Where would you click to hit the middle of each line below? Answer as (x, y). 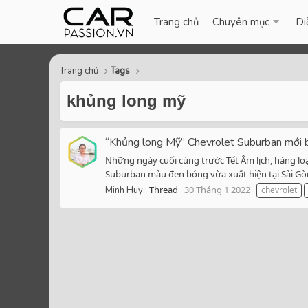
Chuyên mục (241, 22)
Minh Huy (124, 191)
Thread (164, 190)
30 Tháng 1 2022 (217, 190)
